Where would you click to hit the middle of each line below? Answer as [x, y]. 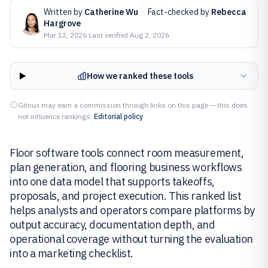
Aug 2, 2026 [150, 35]
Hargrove [62, 23]
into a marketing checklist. [71, 253]
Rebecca [229, 12]
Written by [64, 12]
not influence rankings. [55, 116]
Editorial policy [118, 116]
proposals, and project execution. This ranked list [126, 196]
